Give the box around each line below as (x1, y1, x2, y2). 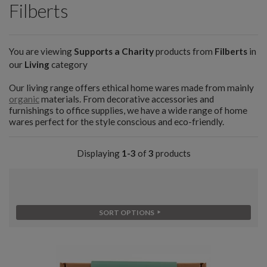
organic (9, 94, 39, 105)
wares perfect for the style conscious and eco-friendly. (9, 116, 224, 128)
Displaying (76, 148, 122, 159)
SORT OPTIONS (98, 208, 156, 218)
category (49, 58, 88, 70)
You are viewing (9, 45, 74, 57)
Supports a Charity (74, 45, 154, 57)
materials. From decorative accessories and (39, 94, 214, 105)
